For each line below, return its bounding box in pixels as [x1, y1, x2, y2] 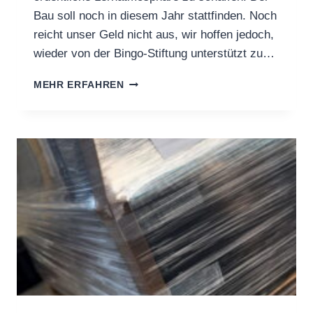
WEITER [123, 119, 164, 131]
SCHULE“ [123, 90, 172, 101]
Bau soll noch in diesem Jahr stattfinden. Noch [34, 8, 277, 22]
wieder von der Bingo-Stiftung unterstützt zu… [34, 46, 275, 60]
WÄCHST [123, 105, 169, 116]
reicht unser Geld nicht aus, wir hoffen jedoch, [34, 27, 274, 41]
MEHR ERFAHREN [34, 79, 124, 90]
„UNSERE [123, 75, 172, 87]
